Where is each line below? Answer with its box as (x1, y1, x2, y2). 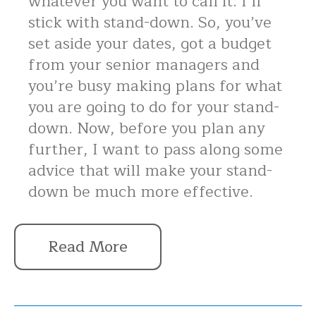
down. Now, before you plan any (28, 115, 265, 141)
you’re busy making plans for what (28, 73, 282, 99)
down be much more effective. (28, 178, 253, 205)
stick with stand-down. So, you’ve (28, 9, 272, 35)
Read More (48, 233, 128, 260)
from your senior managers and (28, 51, 260, 78)
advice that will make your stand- (28, 157, 272, 183)
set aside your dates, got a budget (28, 30, 272, 56)
